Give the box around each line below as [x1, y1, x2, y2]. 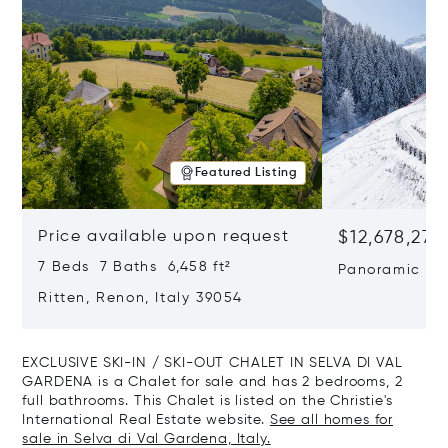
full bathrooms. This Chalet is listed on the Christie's [22, 393, 393, 408]
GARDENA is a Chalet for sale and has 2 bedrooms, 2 [22, 374, 403, 389]
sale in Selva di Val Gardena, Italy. [22, 431, 271, 446]
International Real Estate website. [22, 412, 270, 427]
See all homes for [269, 412, 394, 427]
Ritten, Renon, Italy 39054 [38, 290, 243, 305]
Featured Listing [194, 166, 298, 179]
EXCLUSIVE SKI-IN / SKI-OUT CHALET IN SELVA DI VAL [22, 355, 403, 370]
